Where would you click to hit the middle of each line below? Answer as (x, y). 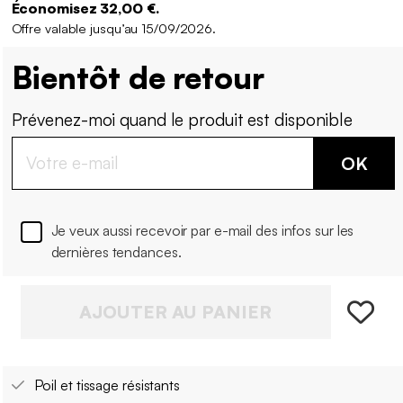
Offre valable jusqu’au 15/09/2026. (114, 28)
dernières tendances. (116, 252)
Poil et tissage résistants (107, 385)
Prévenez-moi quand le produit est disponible (182, 120)
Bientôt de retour (138, 78)
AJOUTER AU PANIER (175, 312)
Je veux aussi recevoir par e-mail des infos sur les (202, 231)
